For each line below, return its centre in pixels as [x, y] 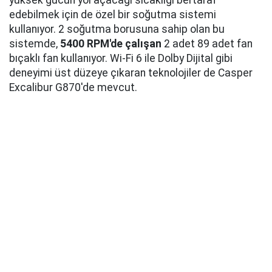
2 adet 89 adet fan [207, 44]
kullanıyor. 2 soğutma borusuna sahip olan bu [117, 29]
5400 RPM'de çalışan [111, 44]
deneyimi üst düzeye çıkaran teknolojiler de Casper [131, 73]
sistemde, [35, 44]
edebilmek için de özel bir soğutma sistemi [113, 15]
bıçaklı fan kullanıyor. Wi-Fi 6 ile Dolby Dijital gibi [121, 59]
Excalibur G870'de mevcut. [73, 88]
